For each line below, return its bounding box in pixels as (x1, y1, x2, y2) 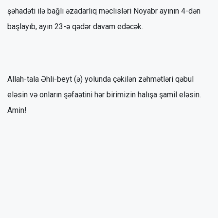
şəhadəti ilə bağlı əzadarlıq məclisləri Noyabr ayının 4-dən (7, 6, 200, 16)
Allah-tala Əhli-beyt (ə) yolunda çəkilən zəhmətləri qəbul (7, 74, 194, 84)
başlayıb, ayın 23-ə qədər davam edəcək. (7, 21, 143, 31)
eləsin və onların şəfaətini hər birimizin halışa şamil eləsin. (7, 90, 201, 99)
